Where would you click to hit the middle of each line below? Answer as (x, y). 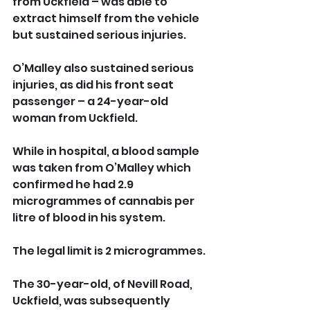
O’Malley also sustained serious (104, 69)
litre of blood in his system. (90, 218)
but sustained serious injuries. (99, 35)
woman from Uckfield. (75, 118)
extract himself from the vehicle (107, 19)
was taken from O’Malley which (103, 168)
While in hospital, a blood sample (107, 152)
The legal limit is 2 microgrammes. (109, 251)
